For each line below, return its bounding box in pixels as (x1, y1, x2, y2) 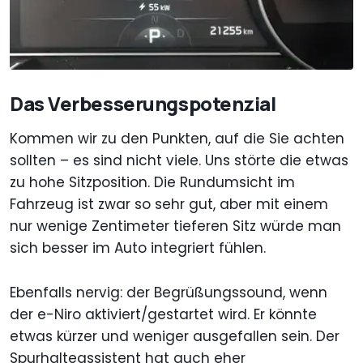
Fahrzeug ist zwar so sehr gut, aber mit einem (10, 194, 328, 214)
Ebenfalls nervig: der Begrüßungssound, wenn (10, 282, 327, 302)
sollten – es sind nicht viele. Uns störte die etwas (10, 150, 348, 170)
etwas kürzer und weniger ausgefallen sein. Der (10, 326, 340, 346)
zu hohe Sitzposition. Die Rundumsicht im (10, 172, 295, 192)
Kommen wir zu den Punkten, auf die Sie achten (10, 128, 344, 148)
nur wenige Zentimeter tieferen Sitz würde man (10, 216, 341, 236)
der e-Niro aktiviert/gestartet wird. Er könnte (10, 304, 317, 324)
